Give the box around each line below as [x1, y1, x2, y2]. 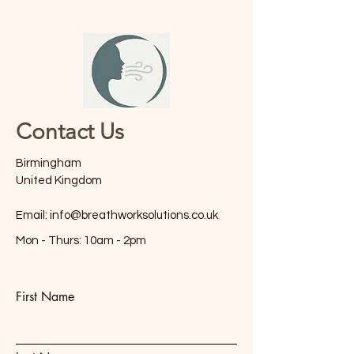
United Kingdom [16, 174, 102, 186]
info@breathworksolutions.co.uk [50, 209, 218, 221]
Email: [16, 209, 50, 221]
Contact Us [16, 118, 124, 145]
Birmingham [16, 156, 81, 169]
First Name [16, 288, 74, 305]
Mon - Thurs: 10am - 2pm [16, 234, 146, 247]
